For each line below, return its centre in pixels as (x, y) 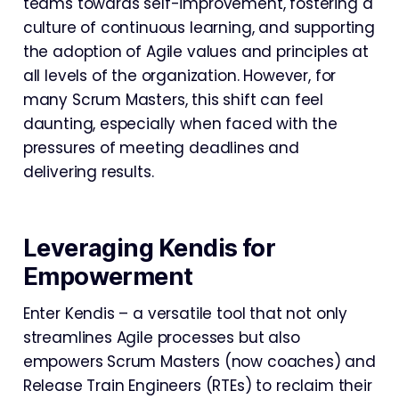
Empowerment (108, 276)
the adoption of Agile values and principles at (195, 51)
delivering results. (88, 171)
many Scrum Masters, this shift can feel (173, 99)
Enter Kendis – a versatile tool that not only (185, 313)
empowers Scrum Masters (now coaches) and (199, 361)
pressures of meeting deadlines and (161, 147)
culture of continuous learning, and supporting (199, 27)
